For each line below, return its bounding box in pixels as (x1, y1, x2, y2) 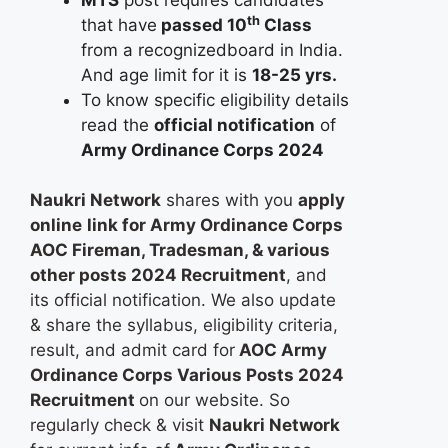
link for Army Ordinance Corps (87, 215, 343, 236)
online (30, 215, 82, 236)
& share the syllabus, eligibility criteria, (30, 315, 338, 336)
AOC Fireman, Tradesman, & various (30, 240, 330, 261)
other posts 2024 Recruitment (30, 265, 286, 286)
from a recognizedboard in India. (81, 39, 343, 60)
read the (81, 114, 154, 135)
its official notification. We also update (30, 290, 336, 311)
